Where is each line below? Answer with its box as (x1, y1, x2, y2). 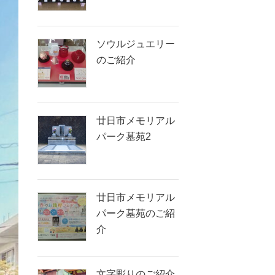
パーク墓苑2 (96, 131, 151, 142)
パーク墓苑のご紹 (96, 208, 175, 219)
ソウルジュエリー (96, 39, 175, 50)
